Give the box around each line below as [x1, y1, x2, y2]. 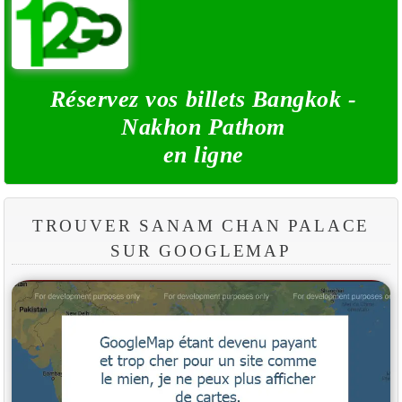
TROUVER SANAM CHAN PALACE [31, 215, 371, 235]
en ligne [162, 141, 244, 168]
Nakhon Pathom [121, 113, 285, 140]
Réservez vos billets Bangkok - [49, 85, 357, 112]
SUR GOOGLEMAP [110, 240, 292, 260]
